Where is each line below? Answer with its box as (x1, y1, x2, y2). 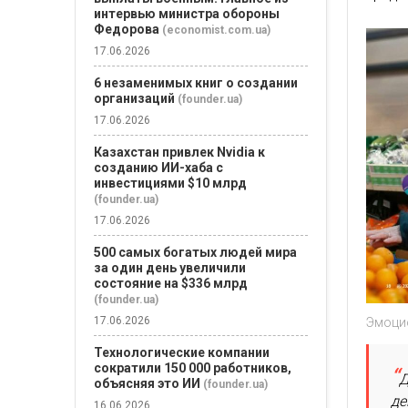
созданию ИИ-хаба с (94, 160, 223, 175)
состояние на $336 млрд (94, 276, 248, 291)
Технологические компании (94, 345, 270, 360)
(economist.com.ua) (162, 24, 270, 36)
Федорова (94, 22, 159, 36)
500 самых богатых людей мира (94, 245, 297, 260)
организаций (94, 91, 175, 106)
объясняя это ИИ (94, 376, 200, 391)
